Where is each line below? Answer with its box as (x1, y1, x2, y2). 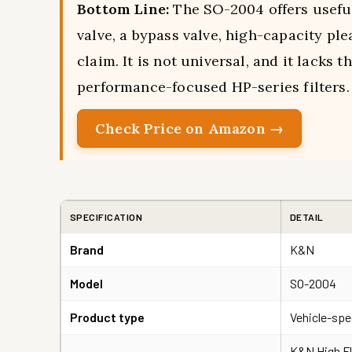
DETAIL (290, 211, 324, 222)
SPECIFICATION (70, 211, 143, 222)
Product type (70, 310, 145, 324)
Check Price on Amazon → (95, 119, 284, 137)
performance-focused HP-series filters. (77, 78, 350, 96)
